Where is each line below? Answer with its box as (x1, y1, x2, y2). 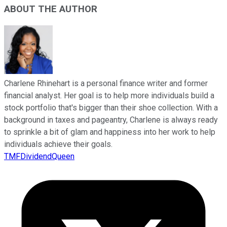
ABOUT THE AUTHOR (4, 3, 97, 15)
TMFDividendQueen (4, 152, 74, 162)
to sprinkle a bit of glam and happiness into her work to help (4, 127, 215, 137)
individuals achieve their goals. (4, 139, 112, 149)
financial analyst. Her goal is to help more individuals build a (4, 91, 214, 101)
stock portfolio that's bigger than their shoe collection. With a (4, 103, 218, 113)
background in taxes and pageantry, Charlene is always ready (4, 115, 218, 125)
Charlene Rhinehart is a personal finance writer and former (4, 79, 208, 89)
